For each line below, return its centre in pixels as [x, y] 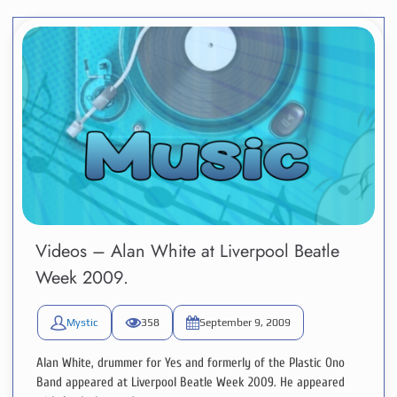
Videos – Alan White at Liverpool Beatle [187, 252]
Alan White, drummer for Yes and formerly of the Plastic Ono [191, 363]
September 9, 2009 [245, 323]
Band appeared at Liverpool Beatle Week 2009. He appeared [191, 383]
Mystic [82, 323]
